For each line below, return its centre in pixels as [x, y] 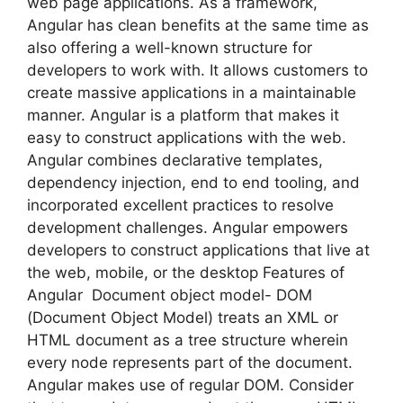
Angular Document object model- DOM [170, 295]
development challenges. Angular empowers [188, 227]
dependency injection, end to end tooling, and [193, 182]
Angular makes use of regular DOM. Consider [190, 385]
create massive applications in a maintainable [192, 92]
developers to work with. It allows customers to [197, 70]
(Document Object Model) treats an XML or [183, 317]
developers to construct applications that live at [198, 250]
